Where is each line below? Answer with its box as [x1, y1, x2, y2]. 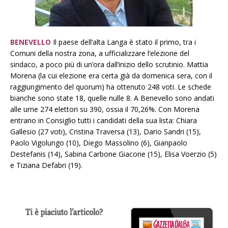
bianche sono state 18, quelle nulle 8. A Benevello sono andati [10, 93, 214, 103]
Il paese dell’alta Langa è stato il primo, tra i [51, 37, 196, 47]
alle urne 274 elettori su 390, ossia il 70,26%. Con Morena [10, 104, 199, 115]
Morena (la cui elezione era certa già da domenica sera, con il [10, 71, 212, 81]
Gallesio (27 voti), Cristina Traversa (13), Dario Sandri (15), [10, 127, 201, 137]
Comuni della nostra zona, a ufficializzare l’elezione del [10, 48, 189, 59]
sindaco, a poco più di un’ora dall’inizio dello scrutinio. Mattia [10, 60, 208, 70]
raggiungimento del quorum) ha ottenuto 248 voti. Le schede [10, 82, 211, 92]
